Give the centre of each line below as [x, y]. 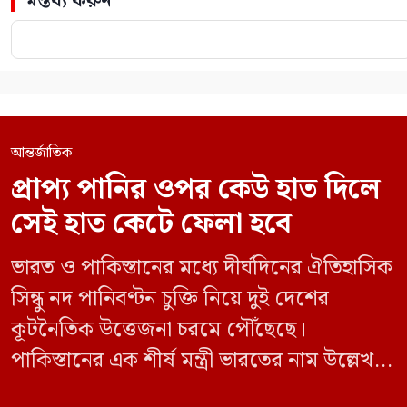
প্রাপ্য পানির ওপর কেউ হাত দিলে [196, 189]
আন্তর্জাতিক [41, 153]
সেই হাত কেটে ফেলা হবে [151, 223]
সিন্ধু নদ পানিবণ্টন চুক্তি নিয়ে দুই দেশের [170, 298]
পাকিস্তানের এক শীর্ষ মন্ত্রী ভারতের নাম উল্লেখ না [203, 360]
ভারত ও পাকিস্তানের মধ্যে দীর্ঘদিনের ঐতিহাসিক [202, 268]
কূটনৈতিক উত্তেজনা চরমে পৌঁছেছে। [159, 329]
